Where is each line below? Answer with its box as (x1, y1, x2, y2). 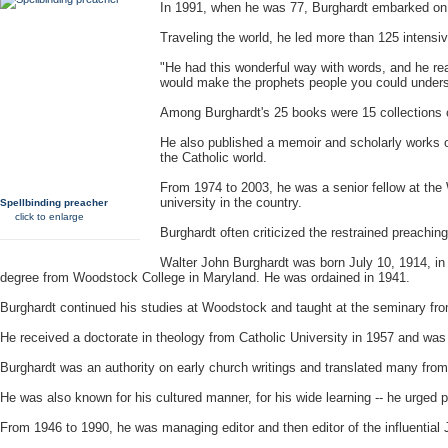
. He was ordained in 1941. (256, 270, 410, 285)
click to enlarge (12, 211, 84, 222)
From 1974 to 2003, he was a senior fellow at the (160, 180, 446, 195)
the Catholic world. (160, 150, 267, 165)
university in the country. (160, 195, 302, 210)
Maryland (203, 270, 256, 285)
